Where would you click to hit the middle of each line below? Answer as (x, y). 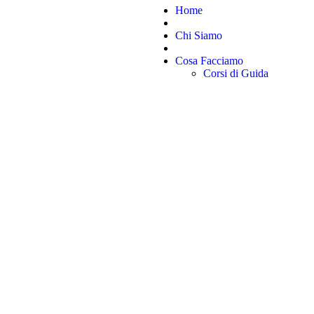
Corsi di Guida (236, 73)
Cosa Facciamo (209, 61)
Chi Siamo (199, 35)
